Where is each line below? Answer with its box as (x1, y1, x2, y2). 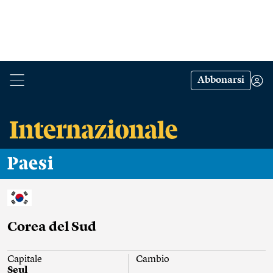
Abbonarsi (197, 76, 244, 85)
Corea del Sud (7, 221, 96, 235)
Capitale (7, 255, 42, 265)
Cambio (136, 255, 170, 265)
